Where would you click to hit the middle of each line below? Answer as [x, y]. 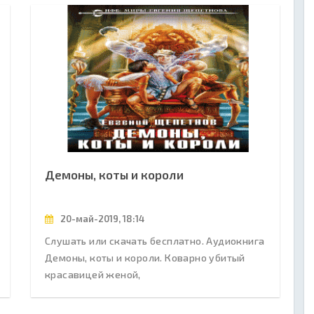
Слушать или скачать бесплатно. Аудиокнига [155, 240]
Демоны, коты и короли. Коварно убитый [145, 257]
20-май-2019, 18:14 [101, 218]
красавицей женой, [93, 274]
